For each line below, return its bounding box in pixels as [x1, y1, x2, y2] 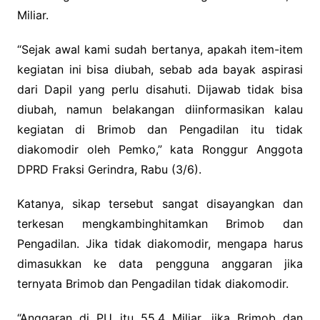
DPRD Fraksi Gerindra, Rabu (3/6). [16, 161, 201, 176]
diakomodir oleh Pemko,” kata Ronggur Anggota [16, 141, 304, 156]
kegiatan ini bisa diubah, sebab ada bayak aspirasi [16, 61, 304, 76]
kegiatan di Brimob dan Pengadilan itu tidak [16, 121, 304, 136]
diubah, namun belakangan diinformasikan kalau [16, 101, 304, 116]
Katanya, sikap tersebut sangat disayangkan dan [16, 196, 304, 211]
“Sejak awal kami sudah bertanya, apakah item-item [16, 41, 304, 56]
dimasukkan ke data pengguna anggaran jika [16, 256, 304, 271]
